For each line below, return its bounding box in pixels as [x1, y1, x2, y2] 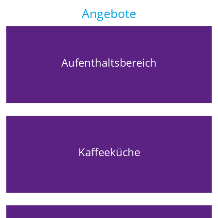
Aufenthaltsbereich [61, 55, 157, 70]
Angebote [82, 4, 136, 21]
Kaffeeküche [78, 145, 140, 159]
